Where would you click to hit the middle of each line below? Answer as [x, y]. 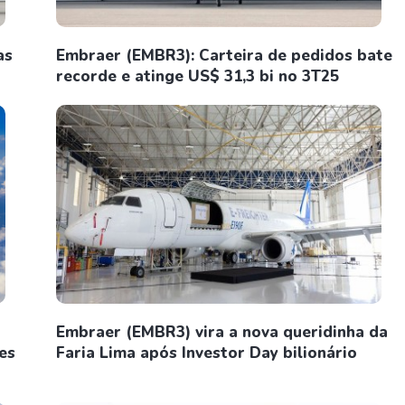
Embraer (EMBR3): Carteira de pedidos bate [224, 56]
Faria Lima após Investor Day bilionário [207, 353]
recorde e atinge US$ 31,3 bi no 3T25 [198, 76]
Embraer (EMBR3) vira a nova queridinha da [222, 332]
